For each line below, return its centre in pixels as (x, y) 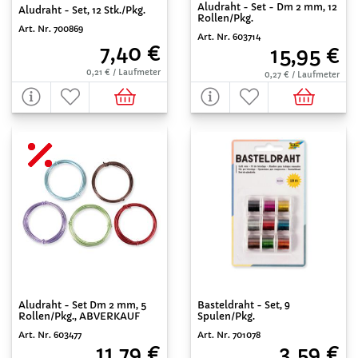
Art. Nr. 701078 (229, 335)
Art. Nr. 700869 (51, 28)
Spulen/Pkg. (226, 316)
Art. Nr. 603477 (50, 335)
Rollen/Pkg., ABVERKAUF (79, 316)
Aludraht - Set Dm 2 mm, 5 (82, 305)
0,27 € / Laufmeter (302, 75)
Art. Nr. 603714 (229, 37)
